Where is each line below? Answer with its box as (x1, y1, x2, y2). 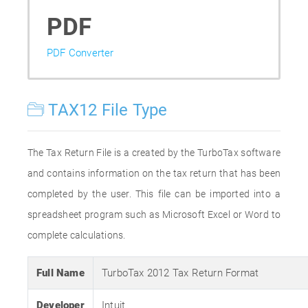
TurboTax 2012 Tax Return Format (102, 267, 259, 279)
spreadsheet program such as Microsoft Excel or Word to (27, 209, 280, 220)
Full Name (36, 267, 85, 279)
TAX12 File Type (44, 100, 168, 120)
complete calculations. (27, 230, 126, 241)
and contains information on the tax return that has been (27, 168, 280, 179)
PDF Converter (47, 47, 114, 59)
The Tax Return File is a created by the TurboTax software (27, 147, 280, 158)
